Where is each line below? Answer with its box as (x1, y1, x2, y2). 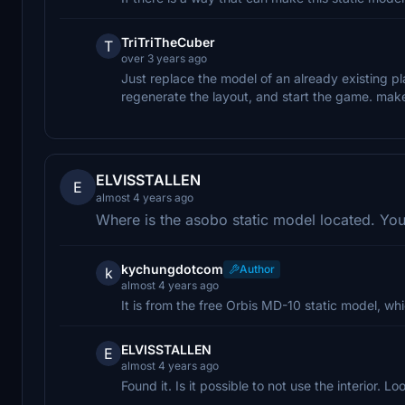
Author (240, 261, 275, 276)
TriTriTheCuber (121, 33, 215, 50)
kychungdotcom (121, 260, 223, 277)
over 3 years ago (121, 51, 207, 65)
